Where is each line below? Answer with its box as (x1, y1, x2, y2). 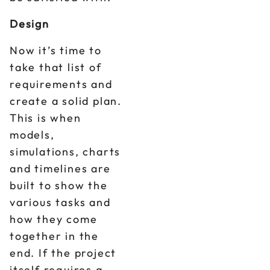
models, (10, 128, 55, 142)
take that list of (10, 60, 102, 74)
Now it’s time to (10, 43, 102, 57)
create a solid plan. (10, 94, 122, 108)
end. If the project (10, 246, 117, 260)
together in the (10, 229, 99, 243)
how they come (10, 212, 98, 226)
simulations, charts (10, 145, 121, 159)
